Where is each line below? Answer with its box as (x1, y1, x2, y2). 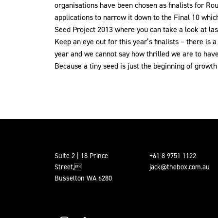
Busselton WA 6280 (54, 173, 112, 183)
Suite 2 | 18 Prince (54, 151, 108, 161)
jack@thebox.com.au (149, 162, 210, 172)
